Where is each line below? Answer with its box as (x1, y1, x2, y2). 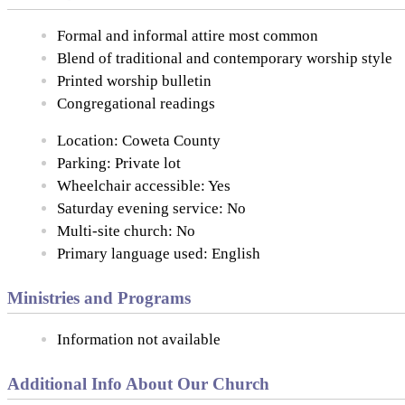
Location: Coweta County (57, 131, 221, 149)
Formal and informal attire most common (57, 26, 318, 44)
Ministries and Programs (7, 287, 191, 307)
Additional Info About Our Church (7, 373, 269, 393)
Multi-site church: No (57, 221, 195, 240)
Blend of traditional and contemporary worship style (57, 49, 392, 67)
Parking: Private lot (57, 154, 181, 172)
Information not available (57, 330, 221, 348)
